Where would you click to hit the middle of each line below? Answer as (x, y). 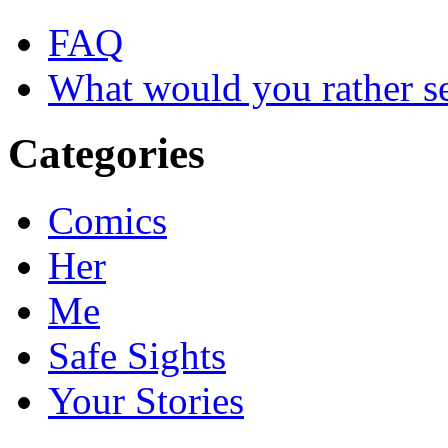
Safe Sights (137, 356)
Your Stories (146, 401)
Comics (107, 221)
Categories (106, 154)
